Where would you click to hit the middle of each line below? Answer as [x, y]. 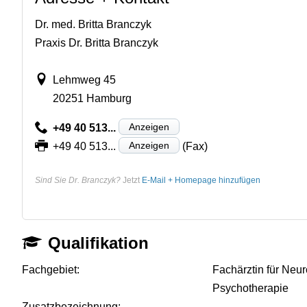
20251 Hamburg [92, 98]
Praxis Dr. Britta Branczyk [97, 42]
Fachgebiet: [51, 269]
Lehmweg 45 [84, 79]
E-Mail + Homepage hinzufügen [201, 180]
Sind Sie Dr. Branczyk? [78, 180]
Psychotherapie [251, 288]
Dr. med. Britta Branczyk [93, 24]
